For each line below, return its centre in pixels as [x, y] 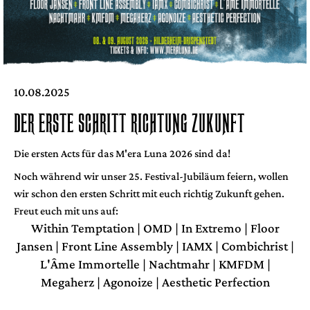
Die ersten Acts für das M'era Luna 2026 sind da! [122, 153]
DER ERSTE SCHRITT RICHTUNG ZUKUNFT [129, 124]
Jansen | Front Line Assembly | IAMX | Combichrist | [155, 246]
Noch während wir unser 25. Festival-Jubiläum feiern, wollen [151, 176]
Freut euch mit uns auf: [66, 211]
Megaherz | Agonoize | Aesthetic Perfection [155, 282]
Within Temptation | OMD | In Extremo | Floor [155, 228]
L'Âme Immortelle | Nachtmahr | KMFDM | [155, 264]
